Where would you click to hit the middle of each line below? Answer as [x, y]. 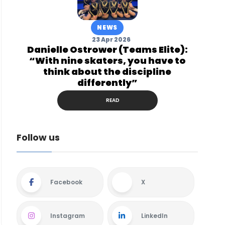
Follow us [38, 137]
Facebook [67, 182]
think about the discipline [107, 72]
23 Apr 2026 [111, 39]
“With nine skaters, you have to [107, 61]
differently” [107, 83]
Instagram [68, 216]
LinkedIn [154, 216]
